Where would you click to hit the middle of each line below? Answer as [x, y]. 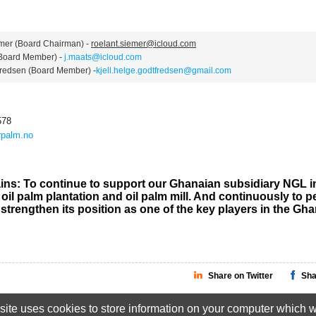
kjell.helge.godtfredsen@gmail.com [164, 71]
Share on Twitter [241, 276]
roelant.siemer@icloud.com [144, 44]
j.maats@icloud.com [103, 57]
